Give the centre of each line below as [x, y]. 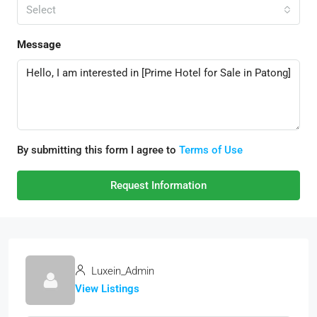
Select [41, 10]
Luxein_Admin [121, 271]
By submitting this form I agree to [98, 150]
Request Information [158, 186]
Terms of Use [211, 150]
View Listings [107, 289]
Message [39, 45]
